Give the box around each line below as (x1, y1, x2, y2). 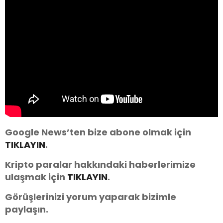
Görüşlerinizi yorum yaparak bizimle (5, 190, 176, 203)
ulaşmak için (5, 170, 67, 183)
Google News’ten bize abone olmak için (5, 125, 191, 138)
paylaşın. (5, 203, 48, 216)
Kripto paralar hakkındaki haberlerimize (5, 158, 196, 171)
